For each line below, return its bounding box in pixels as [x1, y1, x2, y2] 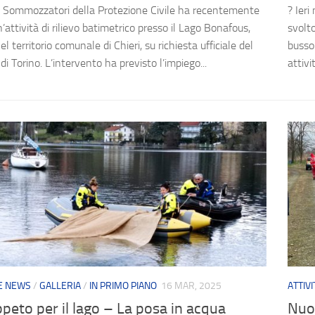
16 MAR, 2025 [161, 280, 221, 292]
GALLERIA [39, 280, 81, 292]
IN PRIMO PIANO [89, 280, 157, 292]
